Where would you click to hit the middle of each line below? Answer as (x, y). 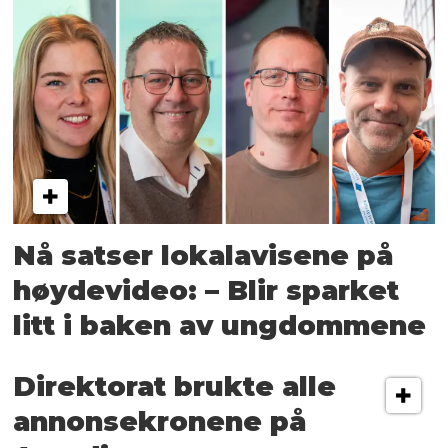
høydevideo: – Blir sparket (206, 290)
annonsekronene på (160, 422)
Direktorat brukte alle (175, 387)
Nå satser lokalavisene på (203, 255)
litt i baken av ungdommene (220, 325)
